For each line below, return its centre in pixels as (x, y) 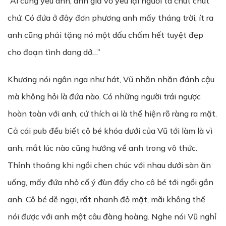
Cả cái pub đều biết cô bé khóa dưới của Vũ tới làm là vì (110, 131)
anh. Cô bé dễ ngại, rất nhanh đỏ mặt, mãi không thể (106, 199)
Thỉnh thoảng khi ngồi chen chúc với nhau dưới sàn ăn (109, 165)
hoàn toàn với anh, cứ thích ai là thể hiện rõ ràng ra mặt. (112, 114)
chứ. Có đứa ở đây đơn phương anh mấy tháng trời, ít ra (110, 18)
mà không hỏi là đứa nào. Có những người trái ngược (104, 96)
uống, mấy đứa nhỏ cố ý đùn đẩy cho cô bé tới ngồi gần (110, 182)
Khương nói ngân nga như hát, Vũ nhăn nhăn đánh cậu (111, 79)
